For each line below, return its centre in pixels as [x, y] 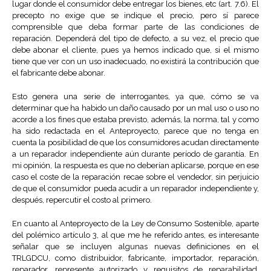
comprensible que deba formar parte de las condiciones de [135, 27]
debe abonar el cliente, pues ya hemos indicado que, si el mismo [135, 50]
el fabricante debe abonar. [59, 73]
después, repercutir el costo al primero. [82, 200]
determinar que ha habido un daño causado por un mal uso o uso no [135, 108]
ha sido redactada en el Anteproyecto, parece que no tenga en [135, 131]
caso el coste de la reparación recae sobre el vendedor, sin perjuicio [135, 177]
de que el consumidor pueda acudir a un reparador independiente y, [135, 189]
